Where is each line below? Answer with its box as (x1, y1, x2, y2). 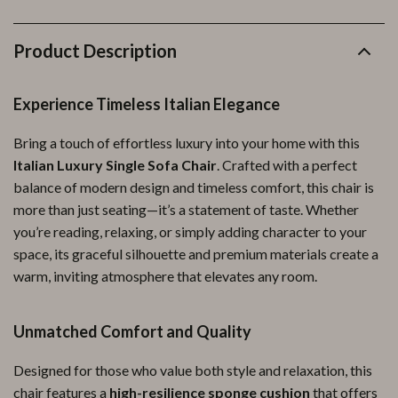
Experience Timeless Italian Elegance (13, 94, 280, 114)
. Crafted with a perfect (217, 156, 357, 173)
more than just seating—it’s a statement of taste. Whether (13, 201, 359, 218)
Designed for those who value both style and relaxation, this (13, 362, 372, 378)
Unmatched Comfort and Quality (13, 322, 251, 341)
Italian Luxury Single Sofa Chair (13, 156, 217, 173)
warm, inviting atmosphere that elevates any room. (13, 267, 317, 284)
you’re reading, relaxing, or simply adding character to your (13, 223, 367, 240)
